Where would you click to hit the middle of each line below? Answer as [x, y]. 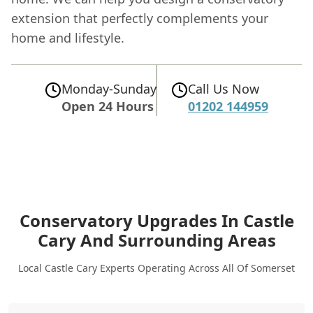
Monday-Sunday [109, 89]
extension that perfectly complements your [140, 18]
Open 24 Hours [108, 106]
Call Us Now [224, 89]
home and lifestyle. [68, 38]
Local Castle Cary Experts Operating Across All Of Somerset [156, 268]
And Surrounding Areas [178, 240]
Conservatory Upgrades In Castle [156, 220]
